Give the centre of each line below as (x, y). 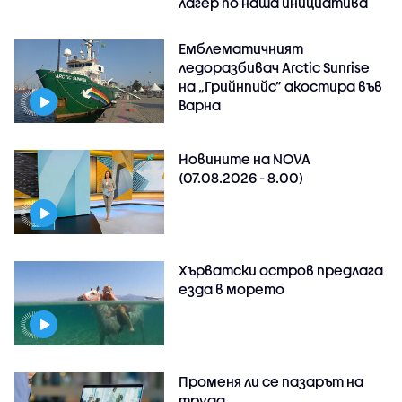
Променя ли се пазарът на (271, 382)
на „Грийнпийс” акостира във (281, 86)
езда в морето (232, 289)
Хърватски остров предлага (281, 271)
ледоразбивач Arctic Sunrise (275, 67)
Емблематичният (241, 48)
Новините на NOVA (245, 159)
